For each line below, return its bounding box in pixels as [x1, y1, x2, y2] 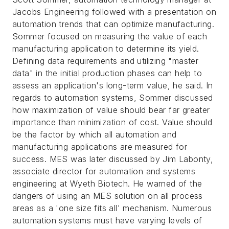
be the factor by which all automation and [12, 129, 177, 140]
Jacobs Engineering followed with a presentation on [12, 7, 216, 17]
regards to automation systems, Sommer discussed [12, 93, 213, 103]
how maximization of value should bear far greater [12, 105, 210, 115]
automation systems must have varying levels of [12, 215, 202, 225]
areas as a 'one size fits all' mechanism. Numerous [12, 203, 212, 213]
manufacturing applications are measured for [12, 142, 188, 152]
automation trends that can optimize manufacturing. [12, 19, 214, 29]
